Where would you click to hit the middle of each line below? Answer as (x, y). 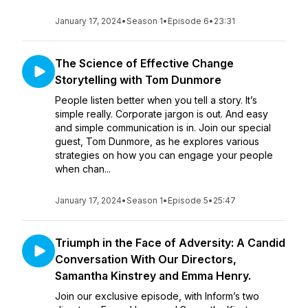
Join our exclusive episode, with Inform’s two (157, 296)
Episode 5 (188, 200)
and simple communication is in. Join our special (163, 128)
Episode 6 (188, 21)
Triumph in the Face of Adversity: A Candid (170, 243)
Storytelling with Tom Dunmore (138, 80)
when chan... (83, 169)
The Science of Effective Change (144, 63)
